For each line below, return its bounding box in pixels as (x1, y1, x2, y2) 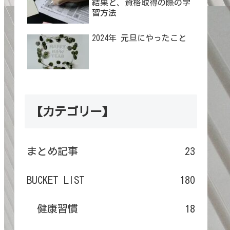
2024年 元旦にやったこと (92, 33, 190, 42)
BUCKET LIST (27, 174, 85, 185)
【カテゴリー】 (31, 105, 113, 118)
